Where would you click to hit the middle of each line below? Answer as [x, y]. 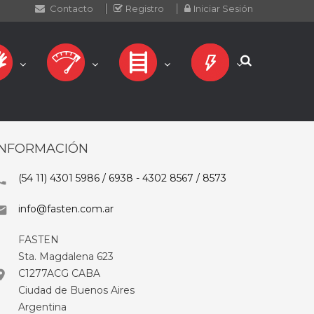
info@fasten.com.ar [66, 209]
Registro [145, 8]
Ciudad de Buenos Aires [76, 290]
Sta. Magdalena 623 [66, 257]
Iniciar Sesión [223, 8]
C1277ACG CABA [59, 273]
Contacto [70, 8]
